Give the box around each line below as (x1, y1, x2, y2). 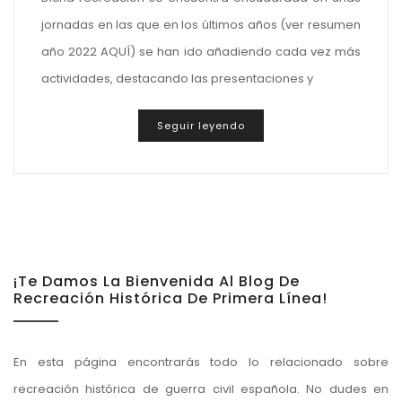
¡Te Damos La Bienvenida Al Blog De (13, 271, 300, 293)
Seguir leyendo (157, 118, 245, 134)
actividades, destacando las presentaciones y (41, 69, 313, 87)
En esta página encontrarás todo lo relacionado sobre (13, 354, 389, 371)
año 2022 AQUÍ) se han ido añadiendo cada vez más (41, 42, 361, 60)
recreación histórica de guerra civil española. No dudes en (13, 380, 389, 398)
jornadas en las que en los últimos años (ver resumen (41, 15, 361, 33)
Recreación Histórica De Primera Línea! (13, 288, 328, 310)
